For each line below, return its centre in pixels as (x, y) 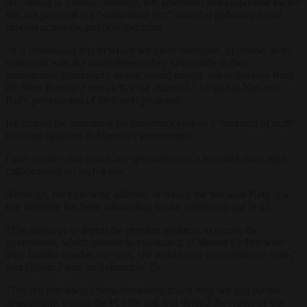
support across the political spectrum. (85, 27)
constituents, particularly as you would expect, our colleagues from (149, 75)
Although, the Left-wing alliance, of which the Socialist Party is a (147, 194)
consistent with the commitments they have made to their (127, 62)
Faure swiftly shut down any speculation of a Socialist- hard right (146, 158)
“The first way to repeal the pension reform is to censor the (132, 230)
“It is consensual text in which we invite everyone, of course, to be (149, 50)
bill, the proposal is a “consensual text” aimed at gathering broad (144, 14)
